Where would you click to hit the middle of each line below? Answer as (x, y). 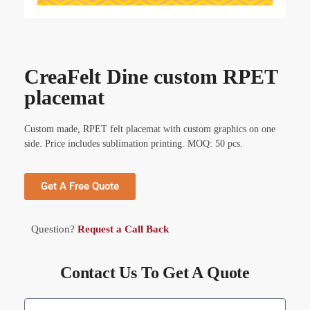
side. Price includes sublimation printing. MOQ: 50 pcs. (134, 144)
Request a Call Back (125, 229)
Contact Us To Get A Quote (155, 273)
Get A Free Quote (80, 186)
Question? (54, 229)
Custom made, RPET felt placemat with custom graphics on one (150, 129)
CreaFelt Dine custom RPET (151, 77)
